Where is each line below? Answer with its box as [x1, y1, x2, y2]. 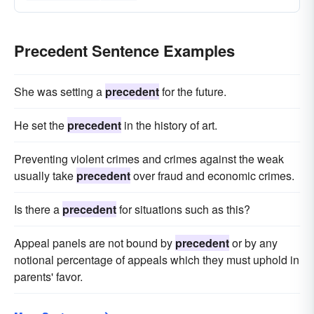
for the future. [159, 83, 226, 100]
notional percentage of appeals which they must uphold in [14, 252, 299, 268]
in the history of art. [121, 117, 217, 133]
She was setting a [14, 83, 105, 100]
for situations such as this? [116, 201, 250, 217]
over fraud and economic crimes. [130, 168, 294, 184]
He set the [14, 117, 67, 133]
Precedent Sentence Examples [14, 39, 235, 62]
